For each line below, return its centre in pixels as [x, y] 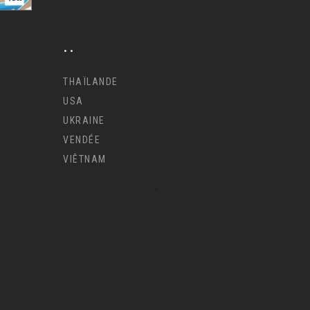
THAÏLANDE [91, 81]
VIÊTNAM [85, 159]
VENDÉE [82, 139]
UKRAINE [84, 120]
